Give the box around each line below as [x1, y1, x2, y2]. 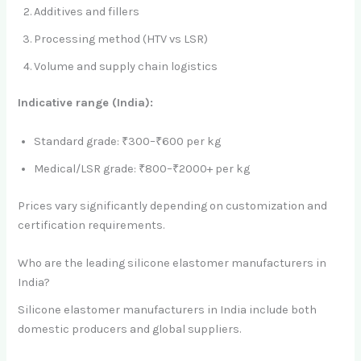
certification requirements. [18, 218, 165, 232]
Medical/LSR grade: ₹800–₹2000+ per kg [34, 161, 251, 176]
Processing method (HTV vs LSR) [34, 31, 209, 46]
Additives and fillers [34, 4, 140, 19]
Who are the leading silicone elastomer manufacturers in [18, 255, 327, 270]
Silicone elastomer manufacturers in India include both [18, 303, 317, 317]
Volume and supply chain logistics [34, 59, 218, 73]
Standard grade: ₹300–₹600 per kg [34, 134, 222, 148]
